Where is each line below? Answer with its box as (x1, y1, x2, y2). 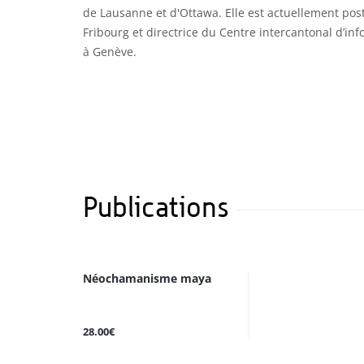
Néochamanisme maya (83, 271, 211, 286)
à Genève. (83, 44, 136, 59)
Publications (83, 190, 229, 223)
